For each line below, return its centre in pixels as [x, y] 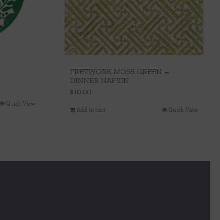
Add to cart [91, 110]
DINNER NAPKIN [99, 80]
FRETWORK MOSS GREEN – [119, 71]
